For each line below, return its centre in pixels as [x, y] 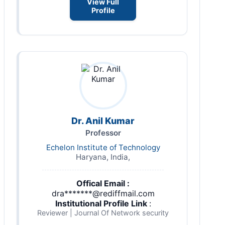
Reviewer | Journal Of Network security [103, 213]
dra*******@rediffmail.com [103, 194]
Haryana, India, [103, 157]
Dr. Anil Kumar [103, 121]
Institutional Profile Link [102, 204]
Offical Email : [103, 184]
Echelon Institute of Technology [103, 148]
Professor [103, 133]
